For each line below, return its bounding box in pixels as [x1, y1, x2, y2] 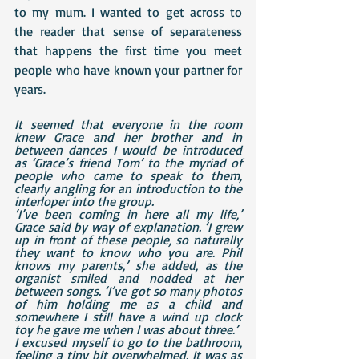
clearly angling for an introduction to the [14, 180, 242, 196]
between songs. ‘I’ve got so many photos [14, 283, 242, 299]
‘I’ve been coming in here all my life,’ [14, 206, 242, 222]
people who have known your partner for [14, 62, 242, 78]
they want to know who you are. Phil [14, 244, 242, 260]
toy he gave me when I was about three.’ [14, 321, 238, 337]
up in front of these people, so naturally [14, 232, 242, 248]
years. [14, 81, 46, 97]
